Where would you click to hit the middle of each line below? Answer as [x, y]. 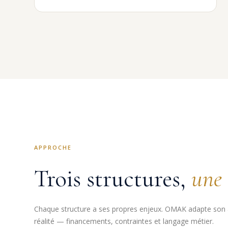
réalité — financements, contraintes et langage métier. [124, 221]
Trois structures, [113, 179]
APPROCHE [53, 147]
